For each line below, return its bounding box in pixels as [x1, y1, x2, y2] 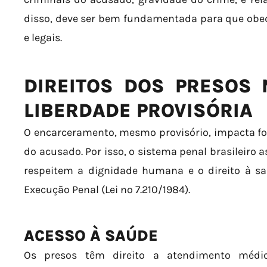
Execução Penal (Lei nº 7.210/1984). [24, 183, 190, 197]
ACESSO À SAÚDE [24, 226, 158, 246]
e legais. [24, 31, 62, 45]
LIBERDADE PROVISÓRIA [24, 100, 253, 122]
